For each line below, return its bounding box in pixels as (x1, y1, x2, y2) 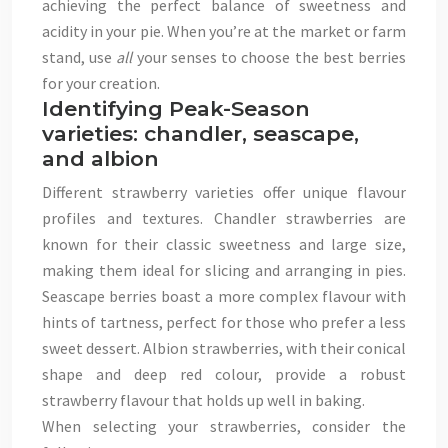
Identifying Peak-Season (42, 96, 310, 121)
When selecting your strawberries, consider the (42, 416, 406, 436)
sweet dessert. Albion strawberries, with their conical (42, 338, 406, 358)
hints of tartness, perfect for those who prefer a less (42, 312, 406, 332)
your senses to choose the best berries (136, 47, 407, 67)
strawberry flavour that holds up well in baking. (42, 390, 365, 410)
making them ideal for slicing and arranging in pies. (42, 260, 406, 280)
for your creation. (42, 73, 160, 93)
